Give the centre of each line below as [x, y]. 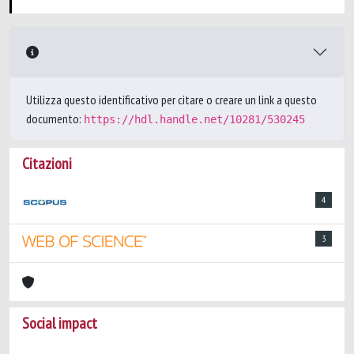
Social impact [60, 323]
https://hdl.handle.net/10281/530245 [194, 119]
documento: [55, 119]
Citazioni [47, 164]
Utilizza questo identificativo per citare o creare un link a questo [171, 100]
